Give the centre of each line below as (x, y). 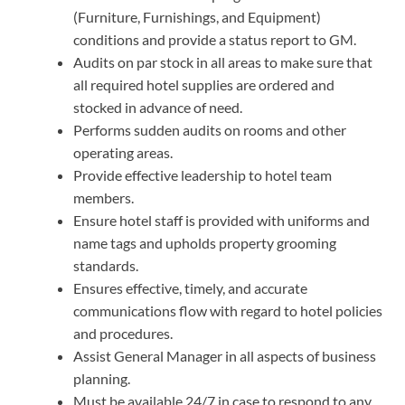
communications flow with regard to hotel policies (228, 310)
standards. (106, 265)
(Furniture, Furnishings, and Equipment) (197, 16)
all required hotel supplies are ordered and (204, 84)
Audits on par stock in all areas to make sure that (223, 61)
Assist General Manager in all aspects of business (225, 355)
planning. (102, 378)
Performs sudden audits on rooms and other (210, 129)
